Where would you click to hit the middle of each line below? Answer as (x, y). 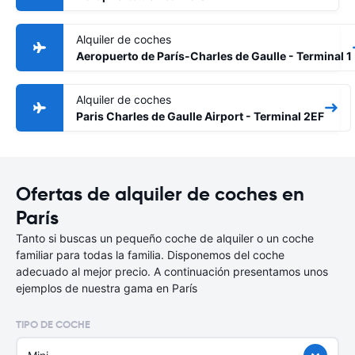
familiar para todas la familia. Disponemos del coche (150, 255)
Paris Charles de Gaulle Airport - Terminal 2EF (200, 116)
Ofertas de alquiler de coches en (160, 194)
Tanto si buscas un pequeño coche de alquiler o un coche (165, 238)
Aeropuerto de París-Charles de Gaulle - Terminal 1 (214, 56)
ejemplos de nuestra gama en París (107, 288)
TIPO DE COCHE (53, 324)
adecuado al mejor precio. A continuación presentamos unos (172, 271)
